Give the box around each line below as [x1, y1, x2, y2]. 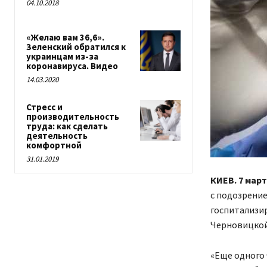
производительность [26, 111, 119, 123]
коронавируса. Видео [26, 60, 118, 72]
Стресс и [26, 101, 63, 113]
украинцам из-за [26, 51, 98, 63]
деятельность [26, 130, 88, 142]
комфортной [26, 139, 82, 151]
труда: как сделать [26, 120, 108, 132]
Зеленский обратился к [26, 41, 126, 53]
